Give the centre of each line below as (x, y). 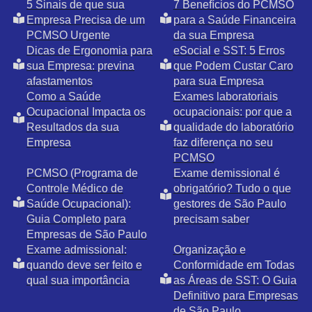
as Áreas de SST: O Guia (235, 281)
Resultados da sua (73, 127)
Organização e (209, 250)
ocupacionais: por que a (232, 112)
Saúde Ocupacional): (79, 204)
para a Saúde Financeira (234, 20)
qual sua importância (78, 281)
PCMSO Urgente (68, 36)
